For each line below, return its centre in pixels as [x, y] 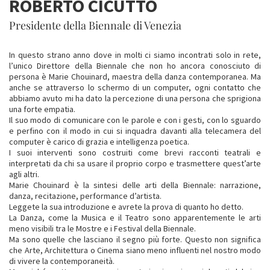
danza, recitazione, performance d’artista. [85, 196]
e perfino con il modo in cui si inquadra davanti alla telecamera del [135, 131]
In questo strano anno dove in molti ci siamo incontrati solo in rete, [135, 55]
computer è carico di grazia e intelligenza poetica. [99, 142]
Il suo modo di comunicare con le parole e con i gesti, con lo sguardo [135, 120]
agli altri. [24, 174]
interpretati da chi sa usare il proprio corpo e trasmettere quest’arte [135, 163]
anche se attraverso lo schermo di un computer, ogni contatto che [135, 87]
